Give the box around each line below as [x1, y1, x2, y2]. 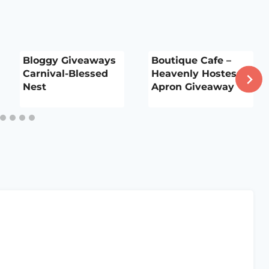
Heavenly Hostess [151, 68, 243, 79]
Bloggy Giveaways [22, 55, 116, 66]
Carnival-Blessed [22, 68, 108, 79]
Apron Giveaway [151, 81, 235, 92]
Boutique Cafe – [151, 55, 232, 66]
